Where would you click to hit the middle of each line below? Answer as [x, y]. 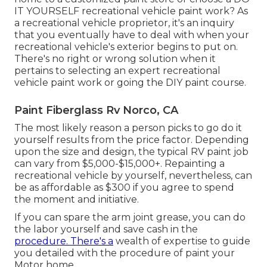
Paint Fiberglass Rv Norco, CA [96, 110]
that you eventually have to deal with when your [132, 35]
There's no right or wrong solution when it [115, 58]
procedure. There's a [64, 241]
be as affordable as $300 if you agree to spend [124, 187]
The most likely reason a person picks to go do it [128, 128]
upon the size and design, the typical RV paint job [131, 151]
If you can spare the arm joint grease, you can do [130, 217]
